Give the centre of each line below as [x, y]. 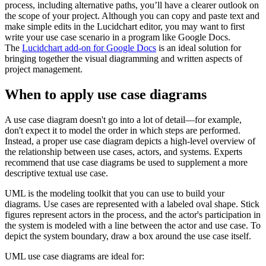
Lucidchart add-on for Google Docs [89, 48]
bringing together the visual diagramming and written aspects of [123, 59]
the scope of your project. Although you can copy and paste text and [132, 16]
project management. [44, 69]
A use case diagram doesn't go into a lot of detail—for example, [123, 120]
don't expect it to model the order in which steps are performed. [123, 131]
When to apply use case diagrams [106, 95]
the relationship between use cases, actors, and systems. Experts [123, 152]
